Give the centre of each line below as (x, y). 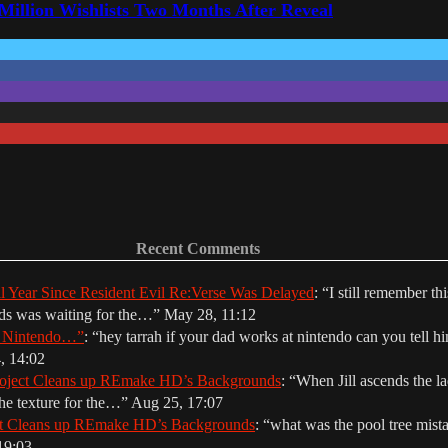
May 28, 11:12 (210, 314)
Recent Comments (198, 248)
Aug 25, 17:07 (177, 402)
